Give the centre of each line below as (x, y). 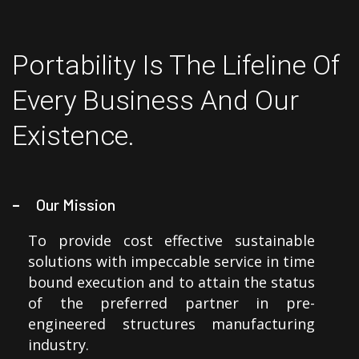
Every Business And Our (155, 101)
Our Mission (76, 205)
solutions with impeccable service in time (171, 262)
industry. (58, 345)
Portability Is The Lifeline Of (176, 65)
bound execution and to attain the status (171, 282)
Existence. (73, 136)
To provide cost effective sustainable (171, 241)
